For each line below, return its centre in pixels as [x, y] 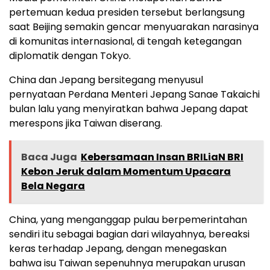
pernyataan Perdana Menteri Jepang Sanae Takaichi [134, 94]
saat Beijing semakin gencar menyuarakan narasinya [134, 27]
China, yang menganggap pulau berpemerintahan [128, 219]
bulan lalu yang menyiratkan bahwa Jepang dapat [129, 108]
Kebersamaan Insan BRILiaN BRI [162, 157]
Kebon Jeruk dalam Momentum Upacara [126, 171]
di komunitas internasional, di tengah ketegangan [125, 41]
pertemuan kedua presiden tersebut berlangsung [127, 12]
